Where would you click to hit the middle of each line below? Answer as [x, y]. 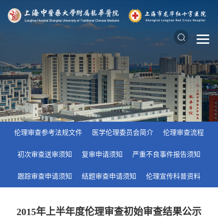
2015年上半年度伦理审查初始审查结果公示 [109, 212]
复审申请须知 [102, 154]
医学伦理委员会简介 [123, 133]
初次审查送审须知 [45, 154]
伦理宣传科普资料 [173, 176]
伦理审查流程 [183, 133]
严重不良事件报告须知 [166, 154]
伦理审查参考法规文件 [48, 133]
